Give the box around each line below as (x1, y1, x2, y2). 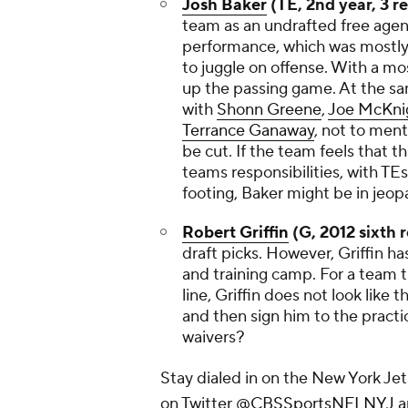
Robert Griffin (182, 222, 289, 243)
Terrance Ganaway (182, 120, 314, 141)
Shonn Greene (217, 99, 321, 120)
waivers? (182, 327, 245, 348)
